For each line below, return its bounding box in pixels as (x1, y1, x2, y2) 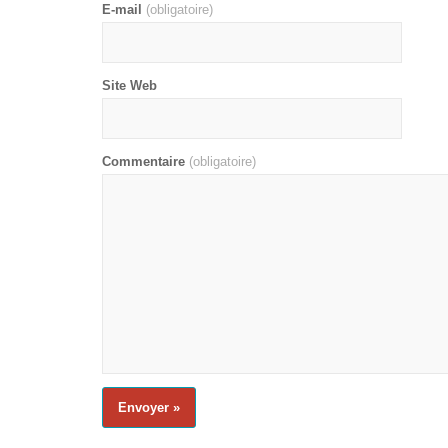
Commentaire (102, 154, 185, 169)
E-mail (102, 2, 142, 17)
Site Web (102, 78, 157, 93)
